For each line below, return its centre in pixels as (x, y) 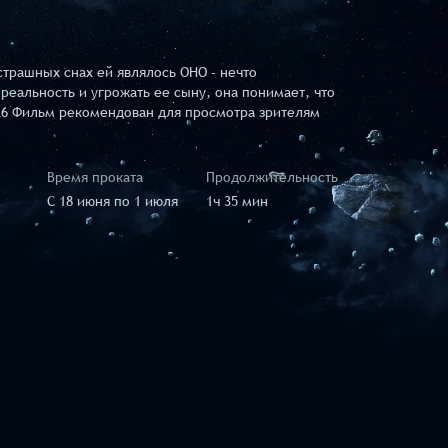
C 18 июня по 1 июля (112, 201)
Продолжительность (272, 177)
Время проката (95, 177)
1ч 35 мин (237, 201)
